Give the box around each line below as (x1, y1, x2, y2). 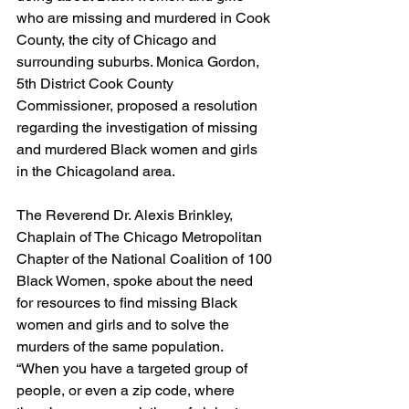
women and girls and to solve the (16, 315, 233, 333)
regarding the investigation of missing (16, 118, 261, 136)
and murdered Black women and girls (16, 140, 261, 158)
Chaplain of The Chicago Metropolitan (16, 227, 266, 246)
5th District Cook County (16, 74, 177, 92)
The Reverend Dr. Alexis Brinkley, (16, 205, 236, 224)
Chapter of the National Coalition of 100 (16, 249, 276, 267)
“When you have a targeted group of (16, 359, 251, 377)
